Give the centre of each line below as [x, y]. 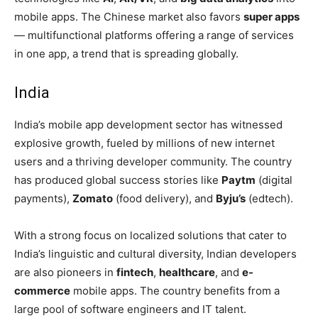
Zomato [93, 199]
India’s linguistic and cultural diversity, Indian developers [155, 254]
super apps [272, 17]
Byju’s [231, 199]
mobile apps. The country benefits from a [175, 291]
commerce [42, 291]
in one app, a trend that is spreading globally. [126, 54]
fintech [135, 273]
